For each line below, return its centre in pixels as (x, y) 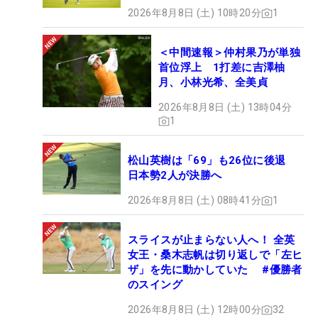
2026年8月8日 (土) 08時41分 (194, 201)
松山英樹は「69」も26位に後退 (212, 161)
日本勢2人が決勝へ (175, 176)
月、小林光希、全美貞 (213, 83)
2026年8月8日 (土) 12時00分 (194, 310)
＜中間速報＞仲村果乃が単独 (230, 53)
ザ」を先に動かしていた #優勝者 (215, 270)
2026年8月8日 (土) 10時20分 (194, 13)
